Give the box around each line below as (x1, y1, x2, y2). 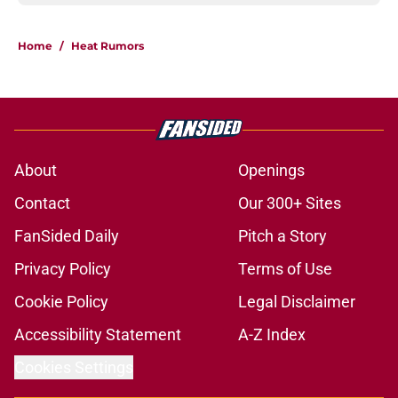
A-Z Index (238, 325, 306, 345)
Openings (238, 161, 305, 180)
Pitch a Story (238, 227, 327, 246)
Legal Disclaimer (238, 292, 355, 312)
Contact (14, 194, 70, 213)
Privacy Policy (14, 259, 111, 279)
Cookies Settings (14, 358, 133, 378)
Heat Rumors (71, 39, 144, 53)
